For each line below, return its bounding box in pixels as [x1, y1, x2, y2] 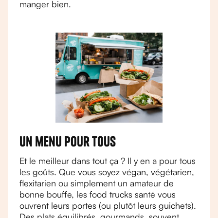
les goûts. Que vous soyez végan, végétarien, [19, 166, 194, 177]
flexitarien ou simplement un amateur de [19, 178, 174, 188]
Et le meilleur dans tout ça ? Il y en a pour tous [19, 155, 196, 166]
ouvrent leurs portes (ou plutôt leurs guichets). [19, 200, 196, 211]
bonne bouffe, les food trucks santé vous [19, 189, 176, 200]
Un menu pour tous [19, 133, 116, 150]
